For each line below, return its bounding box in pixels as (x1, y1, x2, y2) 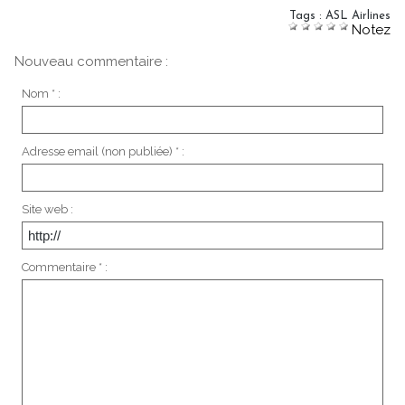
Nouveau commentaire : (14, 52, 168, 70)
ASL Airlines (325, 9, 391, 22)
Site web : (21, 202, 73, 216)
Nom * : (21, 86, 61, 100)
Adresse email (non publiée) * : (21, 144, 184, 158)
